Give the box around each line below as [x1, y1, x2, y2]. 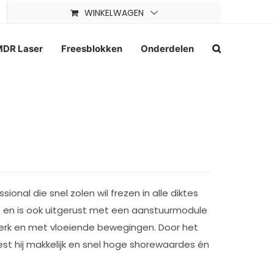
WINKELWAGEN [84, 6, 144, 19]
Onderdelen [141, 42, 194, 54]
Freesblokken [61, 42, 122, 54]
